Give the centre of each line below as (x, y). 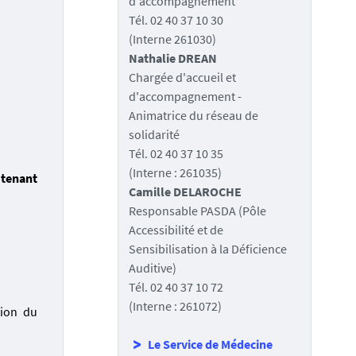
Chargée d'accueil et (182, 77)
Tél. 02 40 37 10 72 (176, 286)
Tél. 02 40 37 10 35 (176, 153)
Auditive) (153, 267)
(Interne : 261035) (175, 172)
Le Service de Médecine (210, 344)
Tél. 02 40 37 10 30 (176, 19)
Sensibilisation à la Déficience (208, 248)
